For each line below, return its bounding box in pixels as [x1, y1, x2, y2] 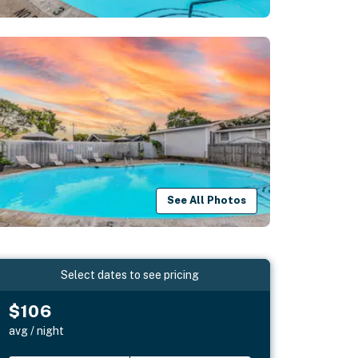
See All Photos [167, 194, 247, 207]
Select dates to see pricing [61, 268, 200, 281]
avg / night [9, 324, 65, 337]
